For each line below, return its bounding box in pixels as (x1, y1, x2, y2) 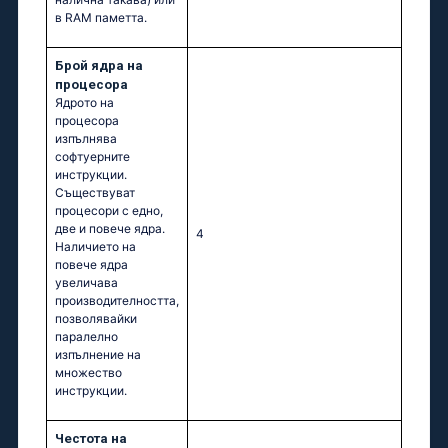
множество (55, 365, 122, 381)
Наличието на (55, 239, 136, 255)
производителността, (55, 293, 179, 309)
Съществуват (55, 185, 135, 201)
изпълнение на (55, 347, 141, 363)
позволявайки (55, 311, 137, 327)
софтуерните (55, 149, 130, 165)
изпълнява (55, 131, 117, 147)
